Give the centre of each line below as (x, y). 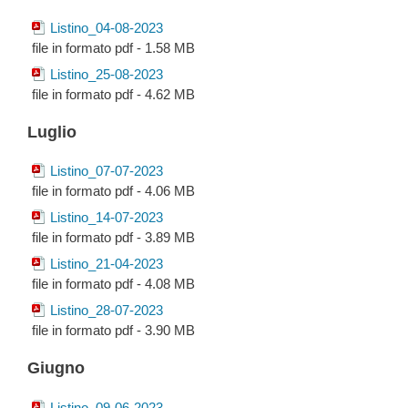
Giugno (56, 367)
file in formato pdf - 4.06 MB (113, 191)
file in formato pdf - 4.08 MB (113, 284)
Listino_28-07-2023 (107, 311)
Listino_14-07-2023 (107, 218)
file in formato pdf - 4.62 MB (113, 95)
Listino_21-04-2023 (107, 264)
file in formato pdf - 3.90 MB (113, 331)
